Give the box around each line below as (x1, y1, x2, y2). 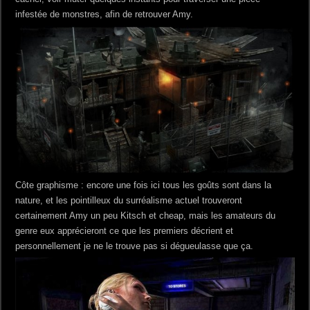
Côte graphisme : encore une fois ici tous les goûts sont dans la (15, 179, 272, 190)
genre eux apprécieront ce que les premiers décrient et (15, 225, 234, 236)
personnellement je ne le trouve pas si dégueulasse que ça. (15, 240, 254, 251)
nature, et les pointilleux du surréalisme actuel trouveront (15, 194, 243, 206)
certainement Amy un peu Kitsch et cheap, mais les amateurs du (15, 210, 276, 221)
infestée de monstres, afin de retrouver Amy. (15, 9, 194, 20)
